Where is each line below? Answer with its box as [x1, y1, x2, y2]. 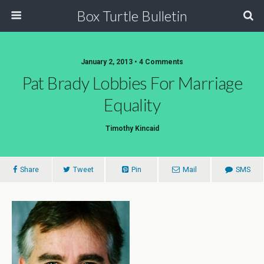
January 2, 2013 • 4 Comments [81, 58, 183, 66]
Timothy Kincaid [105, 124, 159, 133]
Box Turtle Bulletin [77, 7, 187, 24]
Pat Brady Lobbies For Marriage [21, 73, 243, 93]
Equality [103, 95, 161, 115]
